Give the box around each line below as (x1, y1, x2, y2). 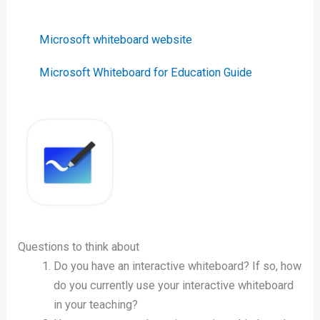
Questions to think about (18, 239, 140, 254)
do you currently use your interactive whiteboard (53, 278, 294, 292)
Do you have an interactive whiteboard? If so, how (53, 259, 301, 273)
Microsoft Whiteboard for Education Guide (39, 66, 253, 80)
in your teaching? (53, 297, 138, 311)
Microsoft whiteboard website (39, 33, 193, 47)
